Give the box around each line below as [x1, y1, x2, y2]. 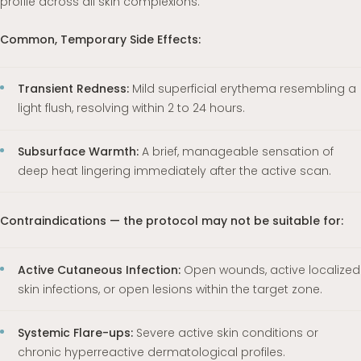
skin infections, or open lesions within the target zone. [18, 280, 323, 297]
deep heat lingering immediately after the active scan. [18, 162, 332, 179]
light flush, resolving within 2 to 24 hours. [18, 100, 246, 117]
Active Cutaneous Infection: [18, 261, 181, 278]
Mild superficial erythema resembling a [129, 81, 357, 98]
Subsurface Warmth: [18, 143, 139, 160]
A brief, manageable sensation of [139, 143, 334, 160]
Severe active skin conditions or [133, 324, 319, 341]
